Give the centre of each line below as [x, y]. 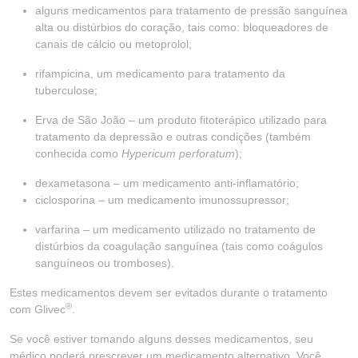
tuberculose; [66, 90]
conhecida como [78, 153]
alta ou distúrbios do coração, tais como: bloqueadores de [182, 27]
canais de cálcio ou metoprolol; [113, 44]
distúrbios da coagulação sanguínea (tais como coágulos [179, 246]
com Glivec [38, 309]
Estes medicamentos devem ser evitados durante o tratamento [169, 292]
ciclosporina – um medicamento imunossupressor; [162, 200]
